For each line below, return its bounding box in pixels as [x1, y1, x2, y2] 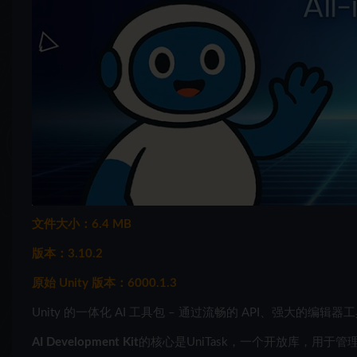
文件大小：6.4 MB [32, 218, 131, 230]
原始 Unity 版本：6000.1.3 [32, 277, 177, 289]
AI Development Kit [32, 335, 139, 348]
